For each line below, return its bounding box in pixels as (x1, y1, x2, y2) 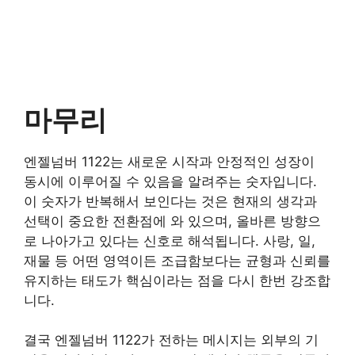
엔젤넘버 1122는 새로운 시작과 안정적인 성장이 (24, 153, 315, 170)
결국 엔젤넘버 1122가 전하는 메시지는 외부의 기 (24, 332, 319, 348)
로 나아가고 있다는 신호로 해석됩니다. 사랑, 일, (24, 232, 315, 249)
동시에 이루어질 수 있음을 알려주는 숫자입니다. (24, 173, 317, 189)
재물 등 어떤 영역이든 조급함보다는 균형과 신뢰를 (24, 252, 330, 269)
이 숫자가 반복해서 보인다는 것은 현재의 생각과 (24, 193, 317, 209)
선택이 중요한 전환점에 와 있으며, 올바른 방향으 (24, 212, 321, 229)
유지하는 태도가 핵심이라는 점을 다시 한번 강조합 (24, 272, 330, 288)
